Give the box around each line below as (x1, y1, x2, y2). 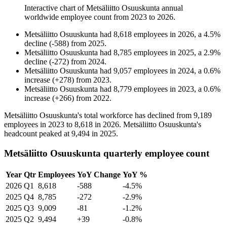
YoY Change (77, 170, 121, 179)
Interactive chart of (24, 4, 86, 13)
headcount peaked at (4, 129, 71, 138)
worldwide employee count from (24, 13, 131, 22)
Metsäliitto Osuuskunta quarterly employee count (4, 147, 209, 159)
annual (160, 4, 183, 13)
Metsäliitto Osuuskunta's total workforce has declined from (4, 111, 194, 120)
